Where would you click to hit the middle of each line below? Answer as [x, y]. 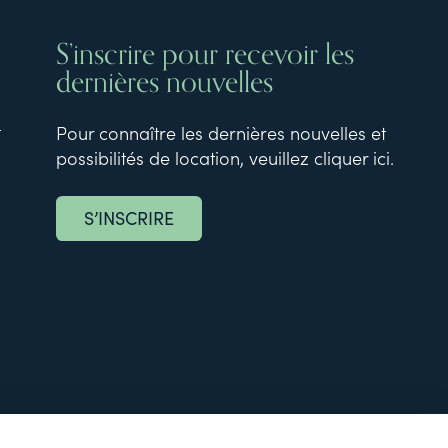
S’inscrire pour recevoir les [204, 54]
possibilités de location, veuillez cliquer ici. [224, 158]
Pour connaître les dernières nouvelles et [220, 133]
